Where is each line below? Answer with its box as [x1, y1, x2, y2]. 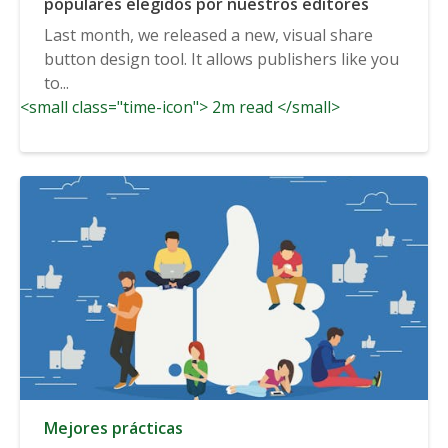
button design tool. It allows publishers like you [44, 47, 399, 70]
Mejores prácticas [44, 416, 183, 439]
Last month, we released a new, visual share [44, 23, 373, 46]
